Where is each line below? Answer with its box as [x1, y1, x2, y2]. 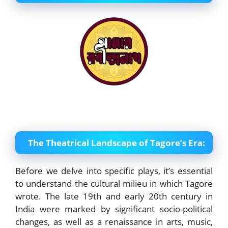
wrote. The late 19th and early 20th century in [15, 190, 213, 203]
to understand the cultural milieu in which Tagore [15, 178, 213, 190]
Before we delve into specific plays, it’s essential [15, 165, 213, 177]
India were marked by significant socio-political [15, 203, 213, 215]
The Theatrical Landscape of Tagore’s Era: [28, 137, 205, 149]
